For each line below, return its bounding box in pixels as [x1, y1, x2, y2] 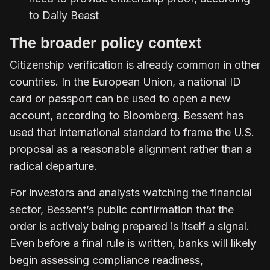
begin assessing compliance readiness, [10, 253, 203, 266]
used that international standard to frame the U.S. [10, 125, 254, 139]
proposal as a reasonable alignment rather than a [10, 142, 252, 155]
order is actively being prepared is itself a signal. [10, 219, 250, 233]
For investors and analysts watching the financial [10, 186, 252, 199]
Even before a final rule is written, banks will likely [10, 236, 256, 250]
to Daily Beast [29, 8, 99, 22]
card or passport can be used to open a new [10, 92, 231, 105]
